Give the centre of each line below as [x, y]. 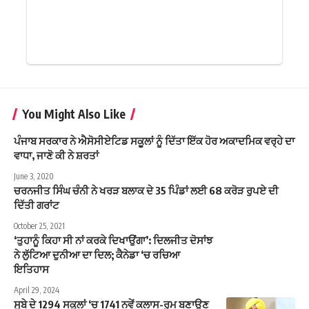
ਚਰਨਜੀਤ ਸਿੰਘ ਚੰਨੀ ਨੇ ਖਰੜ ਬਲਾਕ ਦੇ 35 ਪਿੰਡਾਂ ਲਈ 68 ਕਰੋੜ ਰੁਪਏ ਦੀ [146, 191]
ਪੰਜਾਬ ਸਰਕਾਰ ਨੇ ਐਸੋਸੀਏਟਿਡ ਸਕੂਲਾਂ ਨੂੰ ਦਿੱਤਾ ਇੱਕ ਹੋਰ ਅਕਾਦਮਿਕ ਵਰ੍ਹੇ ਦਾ [154, 141]
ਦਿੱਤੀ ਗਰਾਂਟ [37, 205]
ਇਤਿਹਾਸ [31, 269]
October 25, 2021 [39, 226]
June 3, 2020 [34, 177]
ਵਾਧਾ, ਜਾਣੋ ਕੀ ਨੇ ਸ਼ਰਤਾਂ [56, 156]
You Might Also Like [74, 114]
